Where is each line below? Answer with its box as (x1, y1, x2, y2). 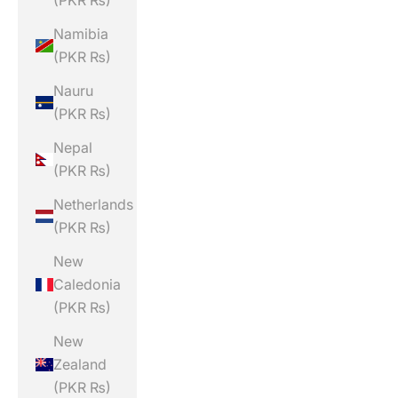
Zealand (53, 355, 107, 374)
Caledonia (53, 275, 121, 294)
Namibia (53, 25, 108, 44)
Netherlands (53, 195, 133, 214)
